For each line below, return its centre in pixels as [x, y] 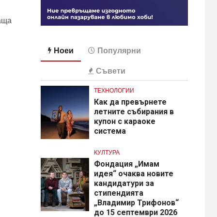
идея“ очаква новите [133, 174]
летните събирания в [134, 111]
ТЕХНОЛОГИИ [114, 90]
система [110, 131]
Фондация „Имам [126, 164]
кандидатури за [124, 184]
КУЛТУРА [107, 153]
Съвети [110, 71]
